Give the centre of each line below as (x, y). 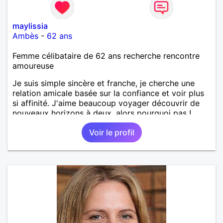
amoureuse (33, 65)
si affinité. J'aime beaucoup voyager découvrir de (106, 103)
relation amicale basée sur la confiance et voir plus (108, 93)
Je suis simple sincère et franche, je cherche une (104, 83)
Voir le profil (111, 132)
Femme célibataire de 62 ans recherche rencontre (106, 56)
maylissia (30, 26)
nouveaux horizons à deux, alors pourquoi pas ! (102, 113)
